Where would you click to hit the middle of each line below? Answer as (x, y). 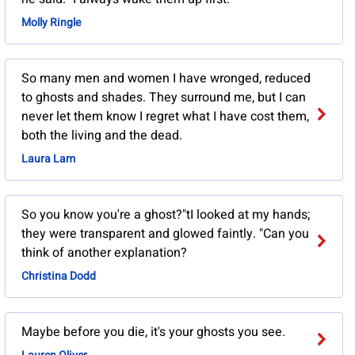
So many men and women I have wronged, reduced (166, 79)
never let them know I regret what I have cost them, (165, 117)
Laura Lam (48, 159)
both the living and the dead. (101, 136)
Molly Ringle (51, 23)
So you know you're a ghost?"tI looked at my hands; (165, 215)
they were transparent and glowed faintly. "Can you (165, 234)
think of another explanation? (104, 253)
